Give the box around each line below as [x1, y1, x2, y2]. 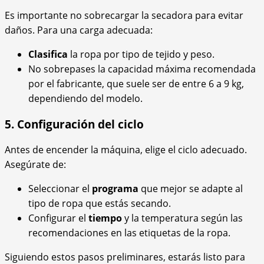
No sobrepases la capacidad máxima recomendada [28, 62, 256, 75]
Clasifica [28, 47, 68, 61]
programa [92, 182, 138, 196]
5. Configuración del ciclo [5, 117, 144, 132]
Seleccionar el [28, 182, 92, 196]
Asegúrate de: [5, 158, 66, 171]
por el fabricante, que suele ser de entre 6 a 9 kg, [28, 77, 244, 90]
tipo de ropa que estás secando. [28, 197, 171, 210]
